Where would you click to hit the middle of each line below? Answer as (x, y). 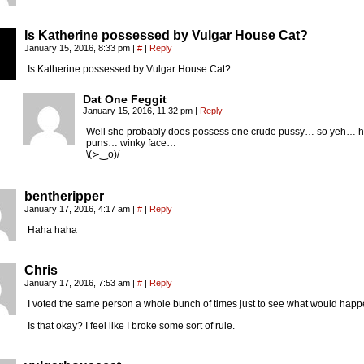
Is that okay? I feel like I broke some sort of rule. (131, 326)
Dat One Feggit (125, 99)
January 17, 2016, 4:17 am (78, 209)
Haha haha (52, 230)
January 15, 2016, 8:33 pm (78, 48)
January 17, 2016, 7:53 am (78, 283)
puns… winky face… (131, 143)
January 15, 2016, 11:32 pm (139, 110)
